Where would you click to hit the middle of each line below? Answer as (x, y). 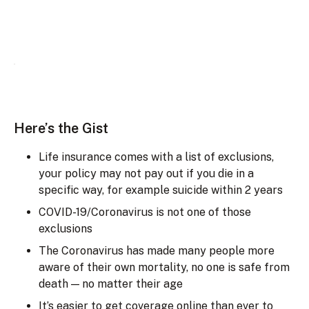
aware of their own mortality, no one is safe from (164, 267)
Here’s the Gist (61, 128)
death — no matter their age (111, 283)
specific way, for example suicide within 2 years (161, 190)
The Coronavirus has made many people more (157, 250)
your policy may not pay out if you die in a (146, 173)
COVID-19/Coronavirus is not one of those (145, 212)
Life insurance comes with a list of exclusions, (156, 157)
